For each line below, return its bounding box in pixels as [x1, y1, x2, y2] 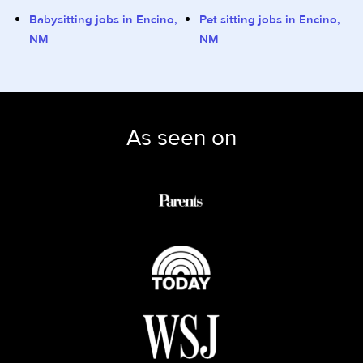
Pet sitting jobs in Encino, [199, 12, 340, 28]
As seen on [126, 124, 237, 152]
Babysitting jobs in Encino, [29, 12, 177, 28]
